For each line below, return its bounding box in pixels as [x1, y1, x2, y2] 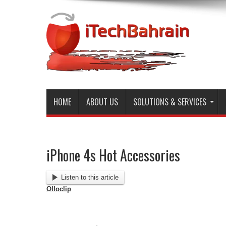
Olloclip [46, 185, 71, 193]
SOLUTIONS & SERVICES [133, 96, 206, 108]
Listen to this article [61, 173, 119, 181]
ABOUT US [86, 96, 118, 108]
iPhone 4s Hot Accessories [46, 145, 180, 165]
